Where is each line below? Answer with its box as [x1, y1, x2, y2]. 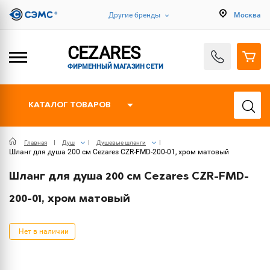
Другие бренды [108, 10, 160, 19]
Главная [24, 139, 47, 146]
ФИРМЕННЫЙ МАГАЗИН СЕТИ [67, 61, 164, 70]
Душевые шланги [96, 139, 146, 146]
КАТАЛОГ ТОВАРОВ [28, 101, 111, 109]
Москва [234, 10, 261, 19]
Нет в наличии [19, 227, 69, 236]
